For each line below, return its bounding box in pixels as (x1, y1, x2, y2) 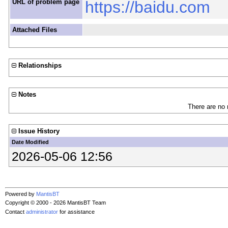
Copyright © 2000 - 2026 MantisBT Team (5, 199, 106, 206)
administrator (26, 208, 58, 215)
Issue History (18, 127, 60, 135)
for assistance (58, 208, 95, 215)
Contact (5, 208, 26, 215)
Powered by (5, 191, 36, 197)
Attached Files (12, 26, 57, 34)
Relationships (18, 62, 62, 70)
